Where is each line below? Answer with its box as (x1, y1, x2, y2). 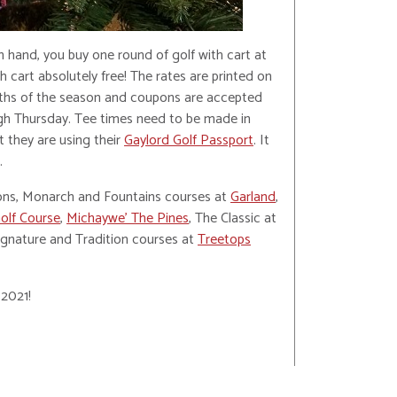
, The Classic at (189, 206, 276, 231)
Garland (230, 185, 276, 210)
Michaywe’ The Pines (66, 206, 189, 231)
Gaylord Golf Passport (124, 128, 253, 153)
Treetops (198, 228, 251, 253)
